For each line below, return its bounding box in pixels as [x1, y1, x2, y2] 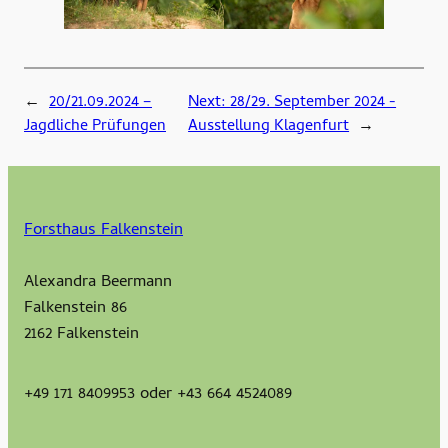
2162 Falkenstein [24, 321, 139, 350]
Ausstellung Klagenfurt [188, 113, 350, 140]
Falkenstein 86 [24, 295, 127, 324]
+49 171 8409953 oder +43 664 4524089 [24, 380, 292, 409]
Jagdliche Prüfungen [24, 113, 166, 140]
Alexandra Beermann [24, 269, 172, 298]
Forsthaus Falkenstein [24, 217, 183, 246]
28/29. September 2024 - [230, 89, 397, 116]
